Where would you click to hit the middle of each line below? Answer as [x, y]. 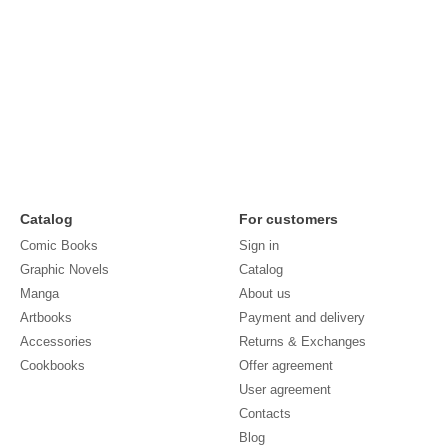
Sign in [259, 245]
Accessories [56, 341]
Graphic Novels [64, 269]
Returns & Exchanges [302, 341]
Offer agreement [286, 365]
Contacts [265, 413]
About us [265, 293]
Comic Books [59, 245]
